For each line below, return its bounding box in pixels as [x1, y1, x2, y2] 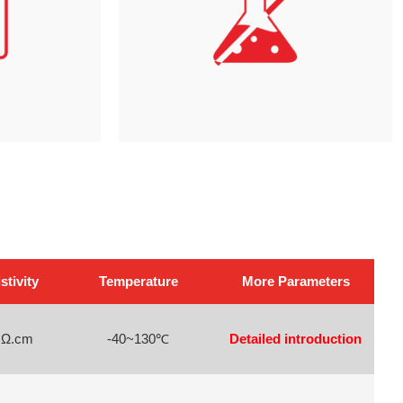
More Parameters [241, 273, 350, 289]
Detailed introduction [229, 330, 362, 346]
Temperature [98, 273, 178, 289]
